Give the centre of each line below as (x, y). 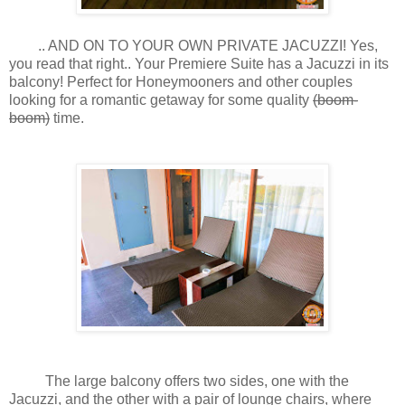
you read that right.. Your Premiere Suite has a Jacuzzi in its (199, 64)
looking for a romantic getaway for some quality (161, 100)
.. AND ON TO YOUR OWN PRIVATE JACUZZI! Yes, (193, 46)
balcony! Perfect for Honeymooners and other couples (181, 82)
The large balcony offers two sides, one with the (179, 381)
